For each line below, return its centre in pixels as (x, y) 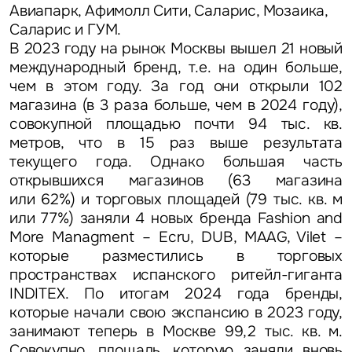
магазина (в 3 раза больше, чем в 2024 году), (176, 105)
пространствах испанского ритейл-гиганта (176, 275)
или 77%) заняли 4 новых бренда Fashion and (176, 218)
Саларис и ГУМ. (65, 30)
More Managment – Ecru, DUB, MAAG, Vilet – (176, 237)
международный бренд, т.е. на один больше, (176, 68)
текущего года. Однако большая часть (176, 162)
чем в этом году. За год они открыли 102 (176, 86)
